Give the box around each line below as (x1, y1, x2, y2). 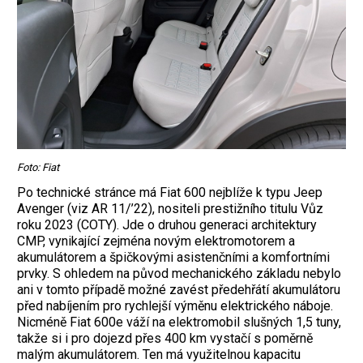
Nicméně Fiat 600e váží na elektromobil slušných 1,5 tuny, (17, 314, 341, 330)
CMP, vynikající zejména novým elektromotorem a (17, 233, 295, 249)
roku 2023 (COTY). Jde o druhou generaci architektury (17, 216, 317, 233)
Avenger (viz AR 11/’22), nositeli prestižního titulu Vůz (17, 200, 323, 216)
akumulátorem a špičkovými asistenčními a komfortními (17, 249, 330, 265)
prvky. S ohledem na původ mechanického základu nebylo (17, 265, 341, 281)
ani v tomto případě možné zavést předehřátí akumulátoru (17, 281, 340, 297)
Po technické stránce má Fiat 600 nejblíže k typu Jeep (17, 184, 322, 200)
